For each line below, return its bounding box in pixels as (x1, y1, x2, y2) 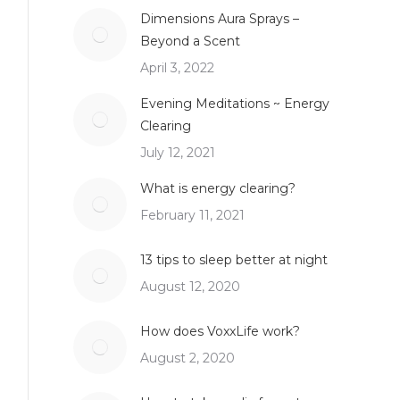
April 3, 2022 (140, 60, 214, 76)
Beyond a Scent (140, 33, 240, 49)
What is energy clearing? (140, 180, 296, 196)
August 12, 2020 (140, 279, 240, 295)
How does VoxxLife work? (140, 323, 300, 339)
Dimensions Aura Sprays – (140, 11, 299, 27)
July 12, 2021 (140, 145, 215, 161)
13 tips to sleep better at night (140, 252, 328, 268)
